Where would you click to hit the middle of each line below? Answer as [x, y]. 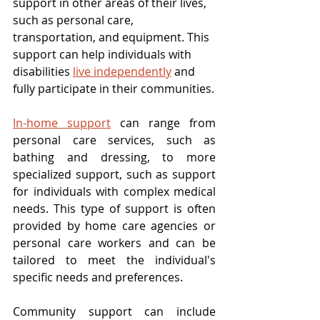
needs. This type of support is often [114, 209]
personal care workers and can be [114, 243]
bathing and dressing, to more [114, 157]
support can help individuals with [104, 55]
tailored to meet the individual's [114, 260]
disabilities [43, 72]
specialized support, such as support [114, 175]
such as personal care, [75, 20]
